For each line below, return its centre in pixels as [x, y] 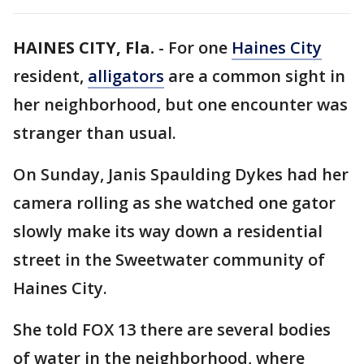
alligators [126, 76]
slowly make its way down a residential [168, 231]
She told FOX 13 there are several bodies [172, 329]
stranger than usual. [95, 133]
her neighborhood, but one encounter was [180, 104]
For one [200, 48]
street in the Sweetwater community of [169, 260]
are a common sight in [255, 76]
